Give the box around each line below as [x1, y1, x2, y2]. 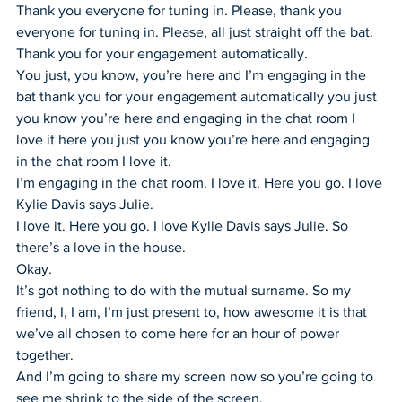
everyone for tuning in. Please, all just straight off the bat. [16, 23, 377, 39]
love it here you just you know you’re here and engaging [16, 131, 373, 147]
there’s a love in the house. [16, 239, 186, 255]
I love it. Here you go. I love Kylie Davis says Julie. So [16, 217, 352, 233]
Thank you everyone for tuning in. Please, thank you [16, 2, 345, 18]
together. [16, 346, 74, 363]
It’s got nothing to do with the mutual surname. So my [16, 282, 354, 298]
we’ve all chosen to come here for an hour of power [16, 325, 343, 341]
